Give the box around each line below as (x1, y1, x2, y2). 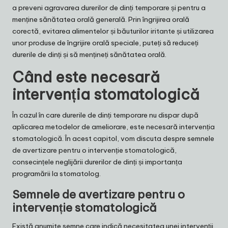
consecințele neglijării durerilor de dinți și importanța (12, 157, 182, 167)
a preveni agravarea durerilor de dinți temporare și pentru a (12, 3, 206, 13)
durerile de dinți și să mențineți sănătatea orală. (12, 50, 166, 60)
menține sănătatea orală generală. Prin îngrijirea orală (12, 15, 189, 24)
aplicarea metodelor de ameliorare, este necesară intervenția (12, 122, 215, 132)
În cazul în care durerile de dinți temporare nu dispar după (12, 110, 198, 120)
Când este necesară (12, 68, 160, 87)
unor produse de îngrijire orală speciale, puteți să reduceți (12, 38, 198, 48)
